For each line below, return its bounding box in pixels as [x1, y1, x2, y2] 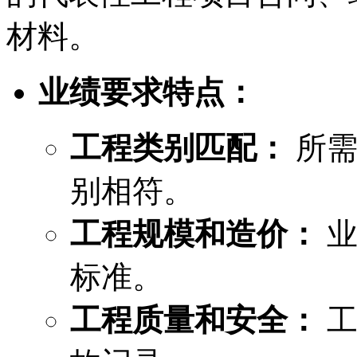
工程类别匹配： [70, 130, 288, 165]
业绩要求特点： [38, 74, 256, 109]
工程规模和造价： [70, 216, 319, 251]
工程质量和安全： [70, 302, 319, 337]
